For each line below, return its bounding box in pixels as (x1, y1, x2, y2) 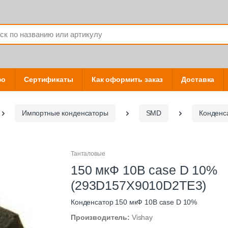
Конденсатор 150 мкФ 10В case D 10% (71, 198, 197, 207)
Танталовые (71, 150, 105, 158)
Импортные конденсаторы (21, 109, 108, 118)
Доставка (181, 75, 215, 84)
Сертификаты (24, 75, 73, 84)
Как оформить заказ (91, 75, 163, 84)
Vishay (131, 213, 153, 222)
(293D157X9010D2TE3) (71, 178, 207, 193)
